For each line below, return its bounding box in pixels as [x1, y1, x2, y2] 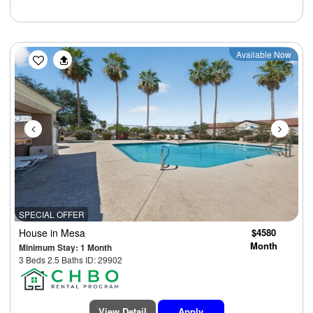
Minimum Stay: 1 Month [19, 241, 112, 254]
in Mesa [50, 226, 85, 240]
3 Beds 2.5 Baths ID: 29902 [19, 254, 122, 266]
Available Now [236, 48, 291, 61]
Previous [35, 45, 89, 66]
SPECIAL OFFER [18, 208, 85, 221]
